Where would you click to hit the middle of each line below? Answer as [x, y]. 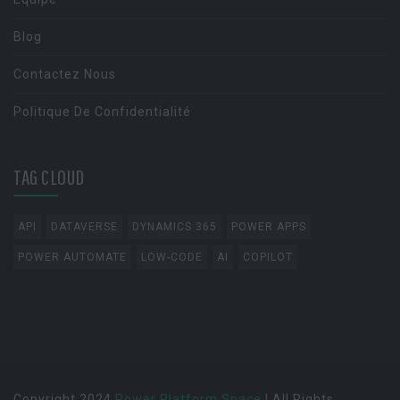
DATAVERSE [84, 227]
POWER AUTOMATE [72, 257]
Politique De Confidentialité [102, 112]
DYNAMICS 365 [175, 227]
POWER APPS [269, 227]
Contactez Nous [65, 74]
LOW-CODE [172, 257]
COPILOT [268, 257]
